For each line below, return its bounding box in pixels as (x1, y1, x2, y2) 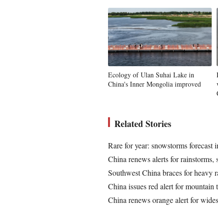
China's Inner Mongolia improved (108, 79, 201, 89)
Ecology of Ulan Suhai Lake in (108, 70, 194, 79)
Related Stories (114, 117, 171, 130)
